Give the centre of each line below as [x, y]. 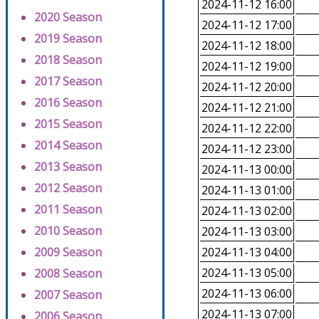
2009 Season [68, 252]
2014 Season [68, 146]
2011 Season [68, 210]
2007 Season [68, 295]
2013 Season [68, 167]
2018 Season [68, 60]
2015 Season [68, 124]
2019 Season [68, 39]
